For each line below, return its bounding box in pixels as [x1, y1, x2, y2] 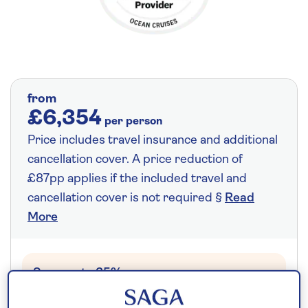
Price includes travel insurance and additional [27, 133, 278, 147]
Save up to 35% [33, 266, 122, 280]
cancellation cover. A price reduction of [27, 153, 243, 166]
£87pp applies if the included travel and [27, 172, 247, 186]
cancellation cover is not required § [27, 191, 225, 205]
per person [104, 115, 162, 127]
